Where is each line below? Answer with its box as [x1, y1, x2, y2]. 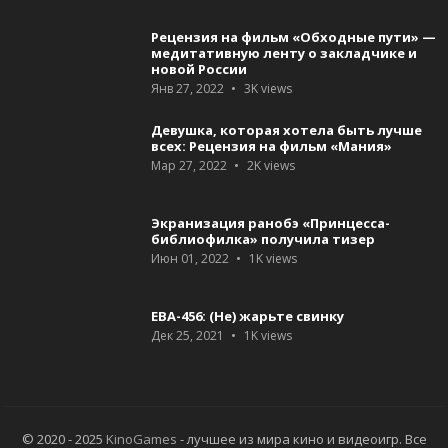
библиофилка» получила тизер [150, 230, 375, 249]
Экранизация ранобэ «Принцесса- [150, 214, 390, 233]
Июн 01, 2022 [150, 250, 229, 268]
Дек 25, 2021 [150, 327, 224, 345]
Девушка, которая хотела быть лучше [150, 121, 422, 140]
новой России [150, 60, 247, 79]
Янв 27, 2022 [150, 80, 224, 98]
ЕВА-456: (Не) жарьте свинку [150, 307, 344, 326]
